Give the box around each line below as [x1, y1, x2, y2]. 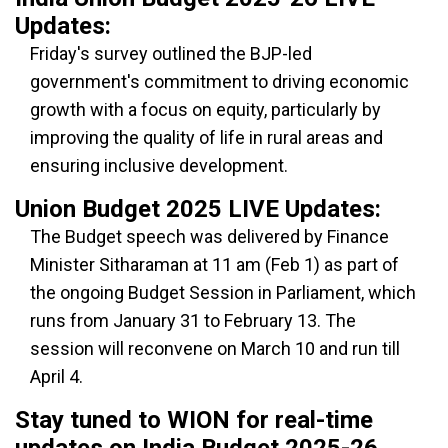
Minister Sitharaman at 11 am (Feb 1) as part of [30, 254, 399, 275]
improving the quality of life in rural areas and [30, 127, 383, 148]
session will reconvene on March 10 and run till [30, 338, 400, 359]
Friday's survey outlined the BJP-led [30, 43, 312, 64]
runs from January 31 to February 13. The [30, 310, 356, 331]
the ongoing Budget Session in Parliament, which [30, 282, 416, 303]
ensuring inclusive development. [30, 155, 288, 176]
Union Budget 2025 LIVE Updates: [15, 195, 381, 223]
